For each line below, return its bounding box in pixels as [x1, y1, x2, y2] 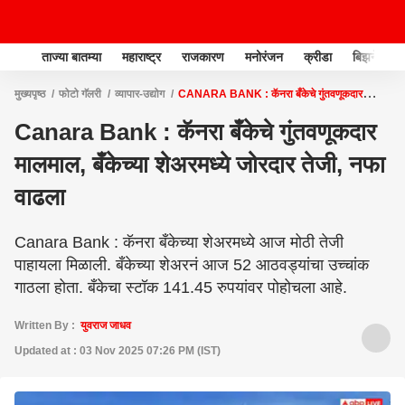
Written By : [14, 319, 80, 332]
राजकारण [182, 49, 224, 64]
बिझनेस [353, 49, 386, 64]
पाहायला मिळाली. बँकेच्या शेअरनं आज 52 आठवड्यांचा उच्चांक [14, 256, 369, 274]
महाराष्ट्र [122, 49, 161, 64]
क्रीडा [304, 49, 332, 64]
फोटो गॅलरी [59, 88, 101, 100]
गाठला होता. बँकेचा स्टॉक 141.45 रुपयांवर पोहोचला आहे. [14, 278, 347, 297]
